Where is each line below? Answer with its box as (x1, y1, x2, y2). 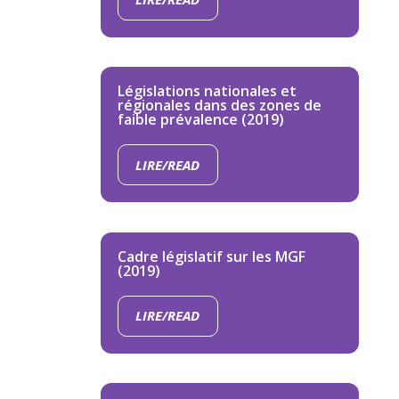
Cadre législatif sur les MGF (117, 246, 305, 266)
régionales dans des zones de (117, 95, 322, 116)
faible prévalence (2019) (117, 110, 284, 130)
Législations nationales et (117, 81, 297, 102)
